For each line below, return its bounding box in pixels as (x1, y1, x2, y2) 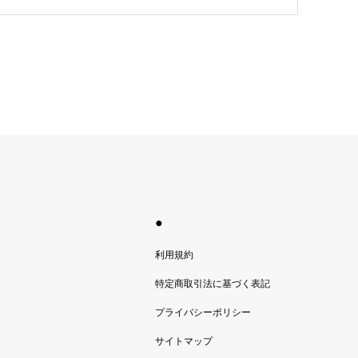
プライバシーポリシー (155, 307, 252, 319)
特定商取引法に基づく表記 (155, 278, 271, 290)
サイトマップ (155, 336, 213, 348)
